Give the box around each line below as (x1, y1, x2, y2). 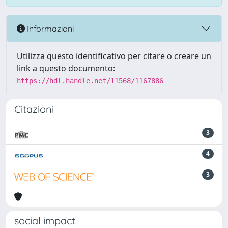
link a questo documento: (17, 63, 115, 74)
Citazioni (14, 103, 54, 116)
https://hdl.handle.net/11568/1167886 (17, 77, 163, 85)
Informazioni (25, 23, 74, 34)
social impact (14, 214, 75, 227)
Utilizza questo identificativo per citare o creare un (17, 50, 211, 62)
